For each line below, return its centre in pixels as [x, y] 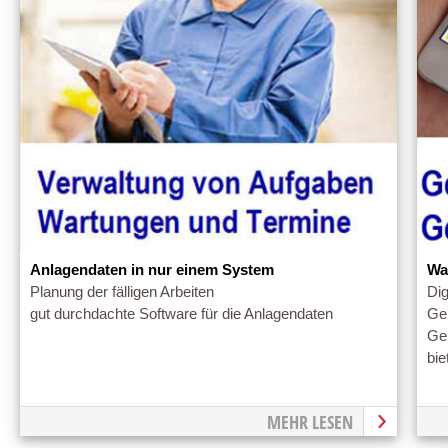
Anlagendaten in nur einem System [152, 269]
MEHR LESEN [309, 421]
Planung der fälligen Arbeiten [122, 291]
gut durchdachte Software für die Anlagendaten [181, 313]
